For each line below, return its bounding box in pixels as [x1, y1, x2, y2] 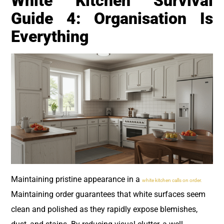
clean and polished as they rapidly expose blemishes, [11, 204, 197, 214]
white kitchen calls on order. [142, 177, 202, 183]
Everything [11, 27, 88, 46]
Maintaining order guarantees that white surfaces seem [11, 189, 205, 199]
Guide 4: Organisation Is [11, 9, 213, 28]
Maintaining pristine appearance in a [11, 174, 142, 184]
